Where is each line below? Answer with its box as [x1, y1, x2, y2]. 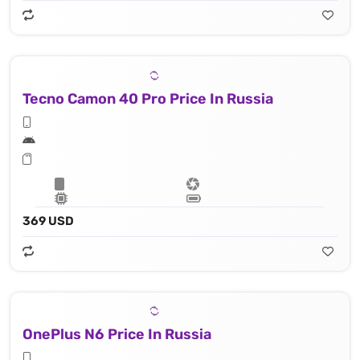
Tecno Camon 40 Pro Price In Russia [22, 89, 273, 108]
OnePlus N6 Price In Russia [22, 325, 211, 344]
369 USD [22, 213, 74, 228]
